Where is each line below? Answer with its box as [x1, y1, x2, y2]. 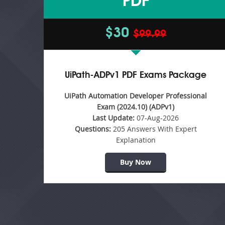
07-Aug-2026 [135, 113, 179, 123]
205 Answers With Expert [110, 124, 197, 134]
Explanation [116, 135, 156, 145]
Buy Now [120, 157, 152, 167]
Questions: [74, 124, 111, 134]
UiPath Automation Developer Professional [64, 91, 207, 100]
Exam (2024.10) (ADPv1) [97, 102, 175, 111]
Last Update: [92, 113, 135, 123]
